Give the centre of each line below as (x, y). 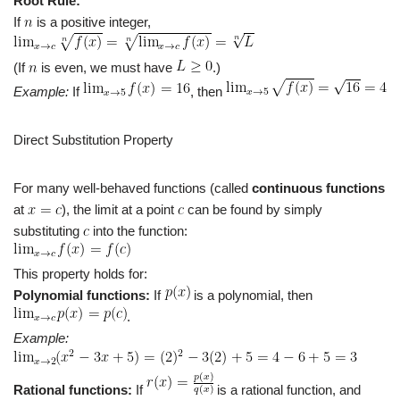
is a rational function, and (287, 390)
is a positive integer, (92, 22)
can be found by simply (253, 210)
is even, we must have (107, 68)
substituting (48, 231)
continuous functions (318, 188)
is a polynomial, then (251, 296)
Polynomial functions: (82, 296)
